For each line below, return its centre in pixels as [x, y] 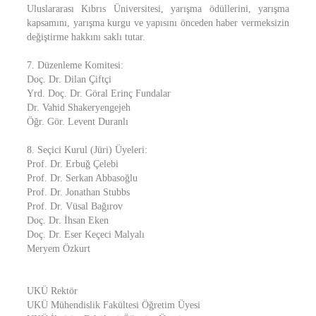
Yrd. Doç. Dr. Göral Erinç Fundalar [99, 93]
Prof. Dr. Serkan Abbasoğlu [82, 178]
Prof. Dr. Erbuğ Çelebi [73, 164]
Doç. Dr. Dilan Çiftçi [69, 79]
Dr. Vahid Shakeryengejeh [79, 108]
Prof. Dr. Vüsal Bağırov [75, 206]
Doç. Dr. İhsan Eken [68, 220]
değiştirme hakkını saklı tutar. [86, 37]
